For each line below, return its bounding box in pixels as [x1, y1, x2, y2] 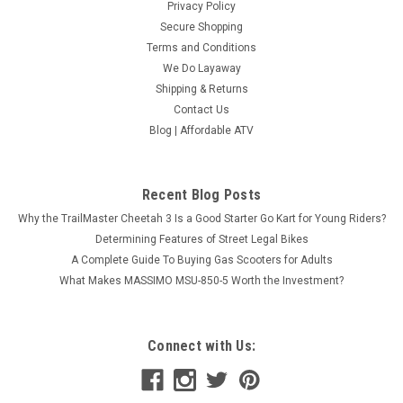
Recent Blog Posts [141, 186, 262, 204]
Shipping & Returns [155, 83, 248, 96]
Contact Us [174, 103, 229, 117]
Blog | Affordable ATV [149, 124, 254, 138]
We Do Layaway [162, 62, 241, 76]
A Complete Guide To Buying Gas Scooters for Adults [70, 254, 333, 267]
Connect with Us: [148, 337, 255, 355]
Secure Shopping [160, 21, 243, 34]
